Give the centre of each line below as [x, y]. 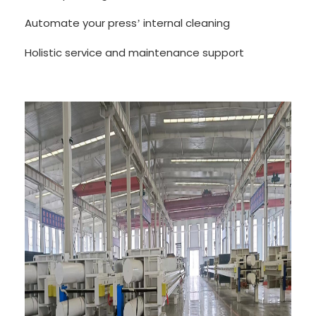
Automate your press [81, 23]
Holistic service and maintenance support [134, 52]
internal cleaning [185, 23]
